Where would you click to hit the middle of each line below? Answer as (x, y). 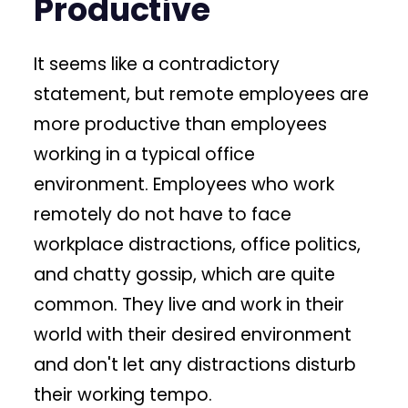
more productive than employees (181, 124)
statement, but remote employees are (202, 94)
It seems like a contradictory (157, 64)
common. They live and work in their (189, 304)
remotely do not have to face (163, 214)
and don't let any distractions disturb (195, 364)
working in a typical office (145, 154)
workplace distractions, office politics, (198, 244)
